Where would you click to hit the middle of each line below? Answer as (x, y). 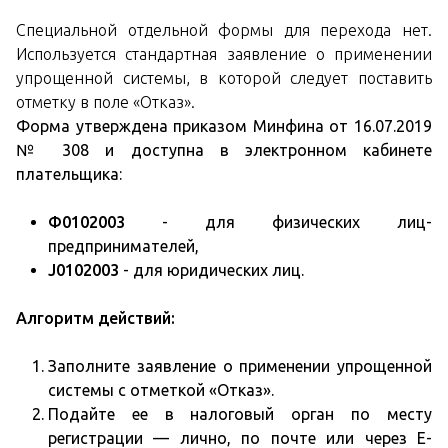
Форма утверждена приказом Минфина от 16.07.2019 (224, 126)
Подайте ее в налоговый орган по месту (240, 414)
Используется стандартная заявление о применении (224, 54)
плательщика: (69, 174)
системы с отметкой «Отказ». (161, 390)
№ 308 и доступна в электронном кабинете (224, 150)
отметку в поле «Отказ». (105, 102)
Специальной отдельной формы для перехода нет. (224, 30)
